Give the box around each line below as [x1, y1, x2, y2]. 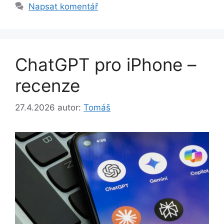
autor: [57, 102, 83, 113]
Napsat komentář [28, 1, 98, 11]
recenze [15, 74, 80, 96]
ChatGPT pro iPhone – [15, 53, 196, 75]
